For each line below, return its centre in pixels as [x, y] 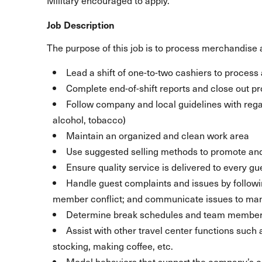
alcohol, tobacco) [89, 119]
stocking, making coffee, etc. [113, 246]
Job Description [81, 25]
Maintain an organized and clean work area [158, 135]
